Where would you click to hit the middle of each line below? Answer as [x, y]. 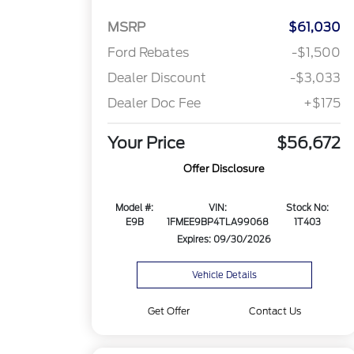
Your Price [147, 143]
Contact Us [275, 311]
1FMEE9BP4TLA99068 [218, 222]
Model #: [135, 208]
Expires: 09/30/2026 [224, 240]
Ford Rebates [149, 53]
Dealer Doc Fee [154, 104]
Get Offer [168, 311]
